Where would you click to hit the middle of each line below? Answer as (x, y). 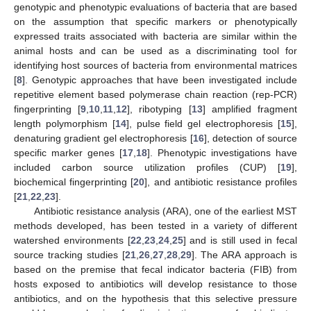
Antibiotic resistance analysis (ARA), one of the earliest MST (165, 211)
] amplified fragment (250, 109)
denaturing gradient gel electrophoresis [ (103, 138)
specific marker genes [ (68, 152)
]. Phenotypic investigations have (222, 152)
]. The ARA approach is (244, 254)
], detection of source (251, 138)
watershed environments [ (72, 240)
